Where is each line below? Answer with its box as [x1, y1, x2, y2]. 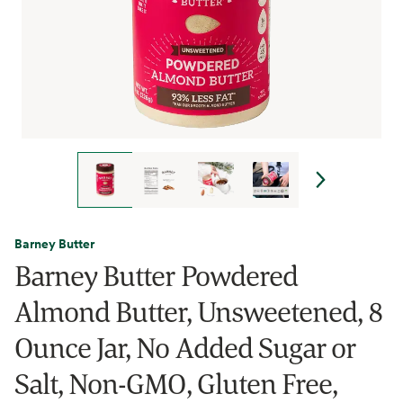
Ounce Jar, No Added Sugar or [14, 328, 356, 366]
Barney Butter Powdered [14, 256, 298, 294]
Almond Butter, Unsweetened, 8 [14, 292, 384, 330]
